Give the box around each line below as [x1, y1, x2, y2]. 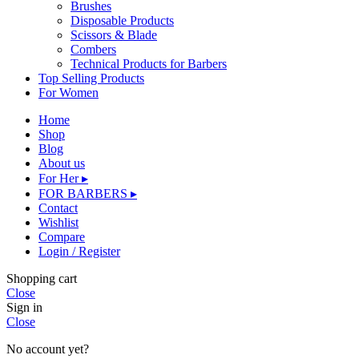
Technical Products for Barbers [71, 56, 227, 71]
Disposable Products [71, 13, 174, 27]
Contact [38, 200, 78, 215]
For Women [38, 85, 99, 99]
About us [38, 155, 85, 170]
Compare [38, 229, 85, 244]
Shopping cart [6, 271, 77, 285]
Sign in [6, 300, 42, 314]
